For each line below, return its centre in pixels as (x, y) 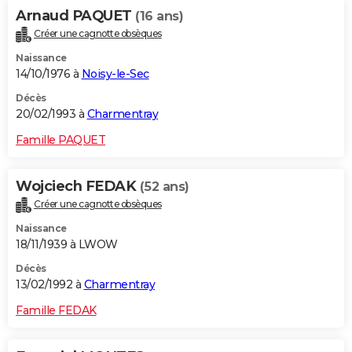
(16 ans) (159, 16)
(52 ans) (164, 187)
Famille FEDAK (56, 310)
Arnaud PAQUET (75, 16)
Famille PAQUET (60, 140)
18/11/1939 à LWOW (67, 244)
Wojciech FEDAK (78, 187)
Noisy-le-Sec (115, 74)
